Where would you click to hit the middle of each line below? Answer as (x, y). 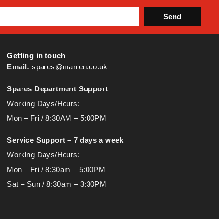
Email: (18, 67)
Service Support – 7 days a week (65, 140)
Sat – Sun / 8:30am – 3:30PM (57, 184)
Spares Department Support (57, 89)
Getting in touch (36, 56)
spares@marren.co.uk (70, 67)
